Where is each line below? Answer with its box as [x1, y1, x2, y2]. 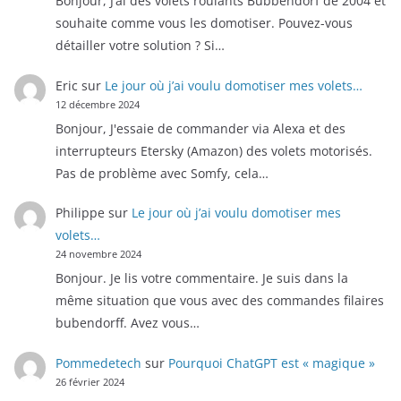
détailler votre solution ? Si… [55, 37, 225, 55]
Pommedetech [55, 354, 141, 371]
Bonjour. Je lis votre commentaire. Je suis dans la [55, 269, 348, 287]
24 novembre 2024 [55, 248, 141, 261]
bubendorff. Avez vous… [55, 314, 200, 332]
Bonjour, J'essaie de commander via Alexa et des [55, 119, 346, 137]
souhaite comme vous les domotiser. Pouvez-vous [55, 14, 353, 32]
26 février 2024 [55, 375, 124, 388]
